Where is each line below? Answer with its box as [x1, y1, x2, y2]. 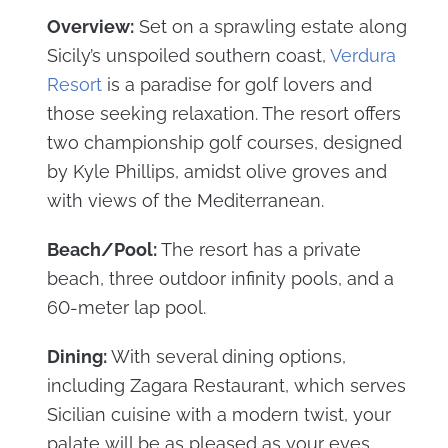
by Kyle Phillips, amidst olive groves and [46, 160, 387, 182]
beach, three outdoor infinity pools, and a [46, 267, 394, 289]
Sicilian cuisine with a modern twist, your [46, 403, 391, 425]
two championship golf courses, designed [46, 131, 402, 153]
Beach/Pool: [46, 238, 157, 260]
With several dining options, [106, 345, 346, 367]
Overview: [46, 15, 134, 37]
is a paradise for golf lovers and [101, 73, 372, 95]
